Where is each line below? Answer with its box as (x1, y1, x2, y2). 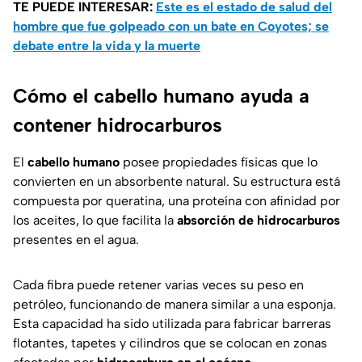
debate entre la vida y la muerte (13, 38, 200, 54)
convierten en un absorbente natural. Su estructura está (13, 174, 340, 190)
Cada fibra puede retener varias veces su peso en (13, 277, 304, 293)
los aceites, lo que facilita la (13, 213, 177, 229)
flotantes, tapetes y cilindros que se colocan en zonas (13, 335, 327, 351)
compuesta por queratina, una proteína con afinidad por (13, 193, 340, 209)
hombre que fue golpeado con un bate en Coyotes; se (13, 19, 329, 35)
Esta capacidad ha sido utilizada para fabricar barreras (13, 316, 331, 332)
